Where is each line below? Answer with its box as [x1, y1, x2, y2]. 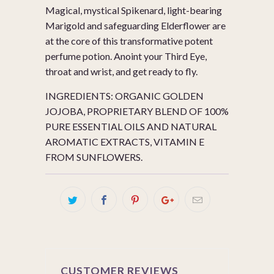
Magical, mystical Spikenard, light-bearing [45, 4, 222, 17]
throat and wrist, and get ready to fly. [45, 65, 198, 78]
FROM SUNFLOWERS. [45, 151, 143, 163]
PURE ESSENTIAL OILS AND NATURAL [45, 120, 217, 133]
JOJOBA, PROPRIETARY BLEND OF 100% [45, 105, 229, 117]
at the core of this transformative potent [45, 35, 213, 47]
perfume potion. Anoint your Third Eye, [45, 50, 207, 62]
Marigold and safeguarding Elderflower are [45, 20, 226, 32]
